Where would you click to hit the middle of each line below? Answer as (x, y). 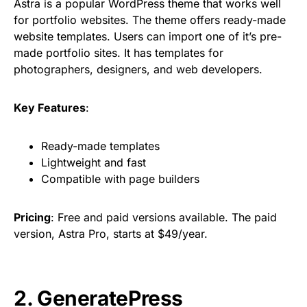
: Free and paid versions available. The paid (164, 218)
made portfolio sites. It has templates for (119, 53)
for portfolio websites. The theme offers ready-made (150, 20)
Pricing (32, 218)
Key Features (50, 108)
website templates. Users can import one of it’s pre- (148, 37)
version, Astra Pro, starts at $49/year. (111, 234)
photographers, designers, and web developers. (138, 70)
